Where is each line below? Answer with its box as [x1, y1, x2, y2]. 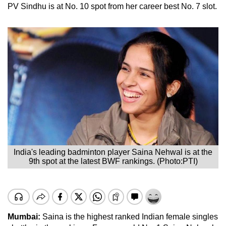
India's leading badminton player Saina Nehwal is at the [14, 147, 212, 156]
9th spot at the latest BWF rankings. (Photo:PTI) [28, 156, 198, 165]
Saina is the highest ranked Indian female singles [40, 212, 218, 221]
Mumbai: [8, 212, 40, 221]
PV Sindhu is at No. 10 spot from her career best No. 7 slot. [8, 2, 217, 11]
